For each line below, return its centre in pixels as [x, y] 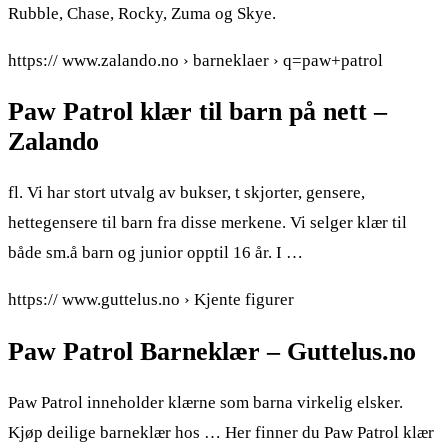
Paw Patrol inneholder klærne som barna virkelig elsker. [205, 402]
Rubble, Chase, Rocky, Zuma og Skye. [142, 14]
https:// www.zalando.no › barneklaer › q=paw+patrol [195, 61]
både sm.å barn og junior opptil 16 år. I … [155, 253]
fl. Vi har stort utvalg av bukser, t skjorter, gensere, [186, 193]
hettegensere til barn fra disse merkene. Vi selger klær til [207, 223]
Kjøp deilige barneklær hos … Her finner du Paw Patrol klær [221, 432]
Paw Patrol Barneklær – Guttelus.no [212, 351]
